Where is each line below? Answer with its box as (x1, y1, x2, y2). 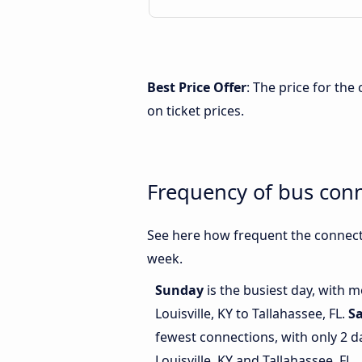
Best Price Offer (147, 78, 246, 96)
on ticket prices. (147, 102, 244, 120)
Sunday (155, 281, 207, 300)
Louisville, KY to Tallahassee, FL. (155, 305, 348, 323)
